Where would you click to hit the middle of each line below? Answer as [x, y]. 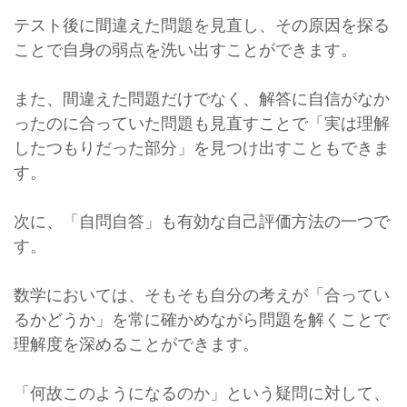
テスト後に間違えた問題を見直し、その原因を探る [202, 25]
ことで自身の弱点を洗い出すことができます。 [185, 49]
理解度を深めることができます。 [136, 343]
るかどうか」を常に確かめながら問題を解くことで [202, 319]
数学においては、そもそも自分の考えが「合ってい [202, 294]
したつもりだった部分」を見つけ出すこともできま [202, 147]
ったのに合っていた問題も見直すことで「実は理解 [202, 123]
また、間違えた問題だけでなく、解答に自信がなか [202, 98]
